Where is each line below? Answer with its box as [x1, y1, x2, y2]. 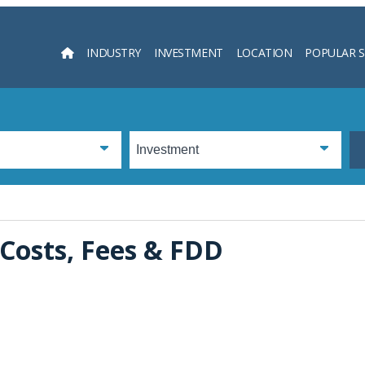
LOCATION [235, 44, 292, 60]
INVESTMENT [154, 44, 223, 60]
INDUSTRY [86, 44, 141, 60]
